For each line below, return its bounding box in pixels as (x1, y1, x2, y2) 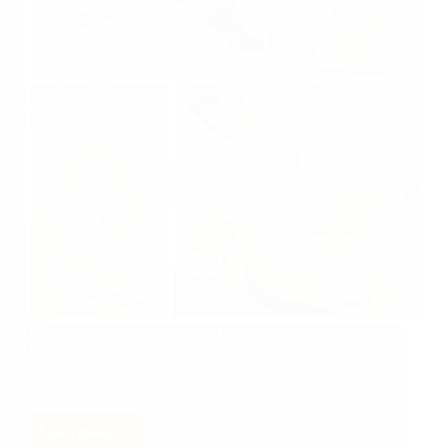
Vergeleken (25, 341, 96, 359)
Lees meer (40, 422, 112, 440)
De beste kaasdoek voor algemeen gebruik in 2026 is (25, 375, 358, 393)
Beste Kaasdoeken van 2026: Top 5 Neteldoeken (25, 323, 334, 341)
